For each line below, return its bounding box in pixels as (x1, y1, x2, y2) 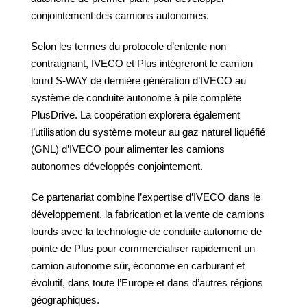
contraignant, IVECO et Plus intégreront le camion (31, 58, 253, 69)
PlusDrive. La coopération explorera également (31, 109, 240, 121)
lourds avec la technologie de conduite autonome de (31, 225, 262, 237)
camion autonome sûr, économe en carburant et (31, 260, 245, 271)
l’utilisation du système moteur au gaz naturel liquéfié (31, 126, 265, 138)
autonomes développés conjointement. (31, 160, 203, 172)
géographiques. (31, 294, 99, 306)
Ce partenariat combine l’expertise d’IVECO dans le (31, 191, 260, 203)
